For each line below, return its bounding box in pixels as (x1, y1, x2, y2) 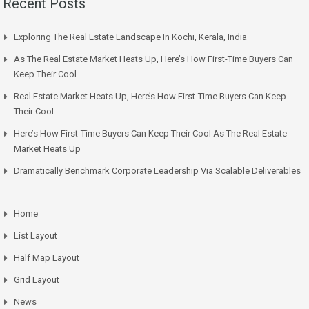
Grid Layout (14, 275, 59, 286)
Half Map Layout (14, 252, 79, 263)
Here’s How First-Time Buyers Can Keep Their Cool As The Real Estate (14, 128, 287, 139)
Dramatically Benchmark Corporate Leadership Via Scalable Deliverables (14, 166, 301, 177)
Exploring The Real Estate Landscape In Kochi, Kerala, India (14, 32, 247, 43)
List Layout (14, 230, 57, 241)
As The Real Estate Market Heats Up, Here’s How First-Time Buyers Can (14, 54, 293, 65)
